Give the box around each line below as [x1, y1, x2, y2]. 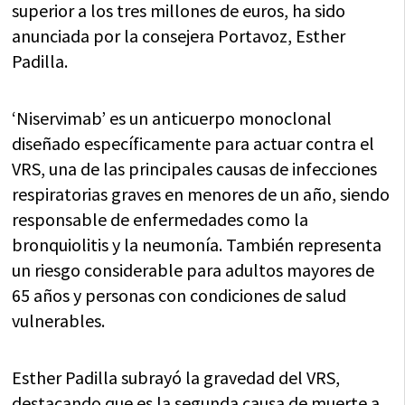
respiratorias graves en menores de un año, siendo [12, 182, 391, 205]
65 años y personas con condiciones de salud [12, 283, 347, 306]
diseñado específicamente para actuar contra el [12, 131, 375, 155]
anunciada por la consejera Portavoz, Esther [12, 24, 346, 47]
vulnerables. [12, 308, 106, 332]
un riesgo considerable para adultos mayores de [12, 258, 375, 281]
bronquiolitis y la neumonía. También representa [12, 232, 382, 256]
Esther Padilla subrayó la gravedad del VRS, [12, 365, 341, 389]
